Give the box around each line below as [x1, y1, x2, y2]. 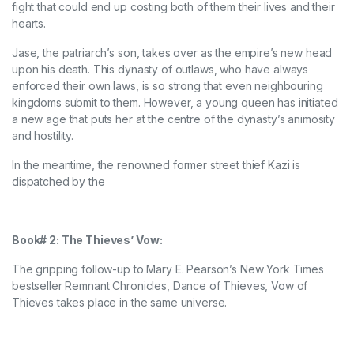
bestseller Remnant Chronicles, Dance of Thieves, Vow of [12, 279, 308, 293]
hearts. [12, 17, 47, 31]
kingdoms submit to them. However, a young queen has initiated [12, 96, 338, 110]
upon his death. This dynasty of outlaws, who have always [12, 62, 309, 77]
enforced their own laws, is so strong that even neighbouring [12, 79, 323, 93]
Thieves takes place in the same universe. [12, 296, 228, 310]
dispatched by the [12, 175, 105, 189]
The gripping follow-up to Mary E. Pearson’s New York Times [12, 262, 324, 277]
